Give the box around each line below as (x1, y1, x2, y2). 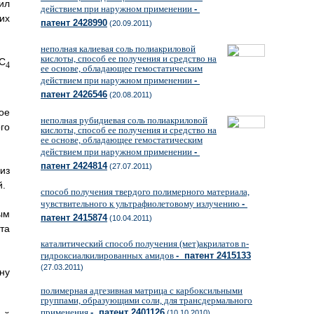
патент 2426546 (41, 89, 107, 100)
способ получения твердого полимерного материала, (41, 186, 250, 197)
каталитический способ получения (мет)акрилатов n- (41, 238, 249, 249)
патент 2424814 (41, 161, 107, 171)
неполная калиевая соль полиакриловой (41, 43, 196, 54)
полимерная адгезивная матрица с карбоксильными (41, 285, 243, 296)
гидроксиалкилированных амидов (41, 250, 176, 261)
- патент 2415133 (176, 250, 251, 261)
